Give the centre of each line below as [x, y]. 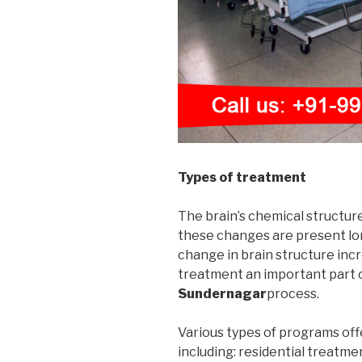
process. [293, 293]
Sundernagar [222, 293]
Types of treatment [242, 177]
